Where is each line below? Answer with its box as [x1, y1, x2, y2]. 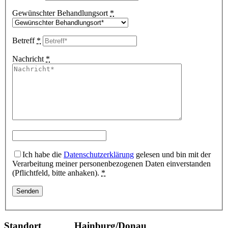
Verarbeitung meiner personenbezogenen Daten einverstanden [12, 159, 211, 168]
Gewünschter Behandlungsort [12, 9, 110, 18]
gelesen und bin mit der [134, 150, 211, 159]
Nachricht [12, 54, 46, 64]
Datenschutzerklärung [64, 150, 134, 159]
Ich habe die [22, 150, 64, 159]
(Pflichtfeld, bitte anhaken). [12, 168, 101, 178]
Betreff [12, 36, 37, 45]
